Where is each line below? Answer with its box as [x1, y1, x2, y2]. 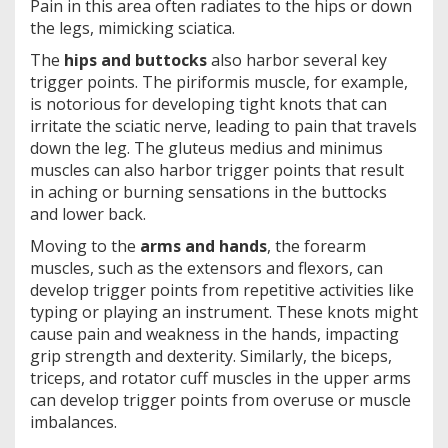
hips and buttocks [64, 49, 207, 72]
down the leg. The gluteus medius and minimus [30, 137, 383, 160]
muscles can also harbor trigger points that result [30, 159, 404, 182]
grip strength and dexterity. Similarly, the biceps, [30, 345, 392, 368]
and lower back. [30, 203, 146, 226]
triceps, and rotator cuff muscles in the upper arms [30, 367, 411, 390]
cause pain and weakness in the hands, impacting [30, 323, 399, 346]
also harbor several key [207, 49, 387, 72]
